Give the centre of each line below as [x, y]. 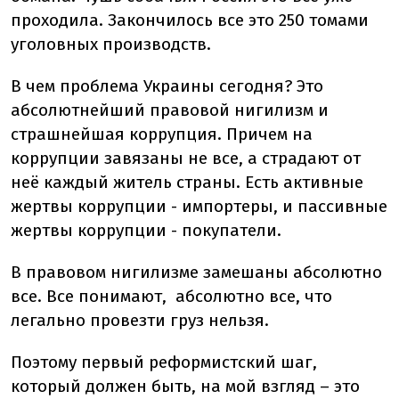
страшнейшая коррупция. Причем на [162, 134]
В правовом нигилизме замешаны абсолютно [196, 272]
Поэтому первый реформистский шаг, [164, 362]
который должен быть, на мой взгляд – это [185, 386]
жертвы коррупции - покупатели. [146, 230]
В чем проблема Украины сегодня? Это [167, 86]
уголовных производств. [111, 44]
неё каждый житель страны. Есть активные [187, 182]
